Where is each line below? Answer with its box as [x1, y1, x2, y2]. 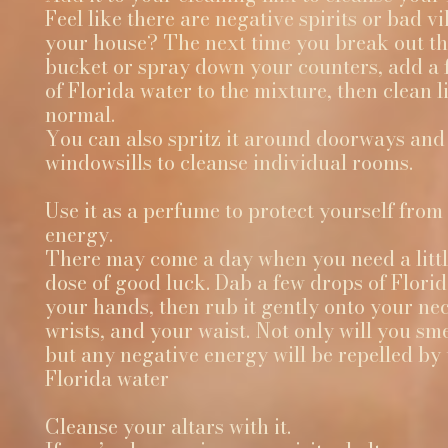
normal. [45, 99, 115, 130]
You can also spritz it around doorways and [45, 123, 445, 154]
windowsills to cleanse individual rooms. [45, 147, 413, 178]
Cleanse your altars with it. [45, 411, 291, 442]
